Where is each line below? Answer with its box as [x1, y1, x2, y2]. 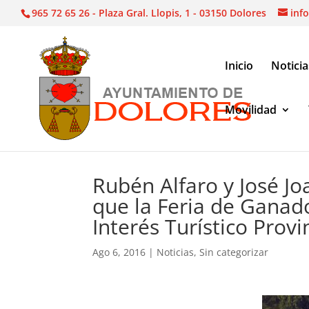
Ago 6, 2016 [92, 246, 146, 259]
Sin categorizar [199, 246, 269, 259]
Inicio [225, 57, 253, 73]
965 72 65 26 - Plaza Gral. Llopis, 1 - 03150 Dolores [32, 6, 266, 19]
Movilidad [225, 101, 277, 117]
